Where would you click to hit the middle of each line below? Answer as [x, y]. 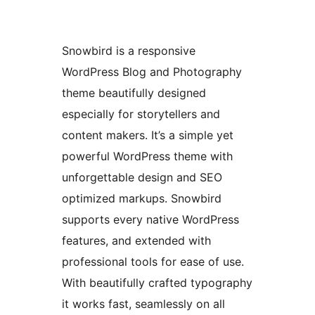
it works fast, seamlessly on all [143, 304]
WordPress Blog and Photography [152, 72]
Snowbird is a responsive [129, 51]
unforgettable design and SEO [142, 178]
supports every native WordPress [150, 220]
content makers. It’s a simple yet [148, 135]
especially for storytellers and [141, 114]
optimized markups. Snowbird [142, 199]
